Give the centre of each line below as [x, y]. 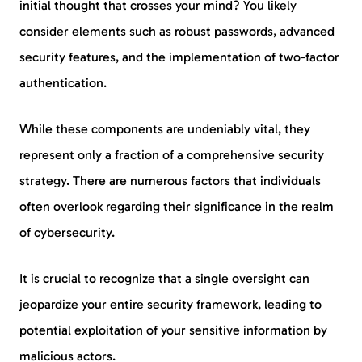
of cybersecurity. [67, 232]
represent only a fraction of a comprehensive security [172, 155]
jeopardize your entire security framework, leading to [170, 304]
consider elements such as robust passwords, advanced [177, 31]
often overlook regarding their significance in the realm [177, 206]
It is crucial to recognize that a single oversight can [164, 278]
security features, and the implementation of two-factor [179, 57]
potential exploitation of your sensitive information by [173, 330]
